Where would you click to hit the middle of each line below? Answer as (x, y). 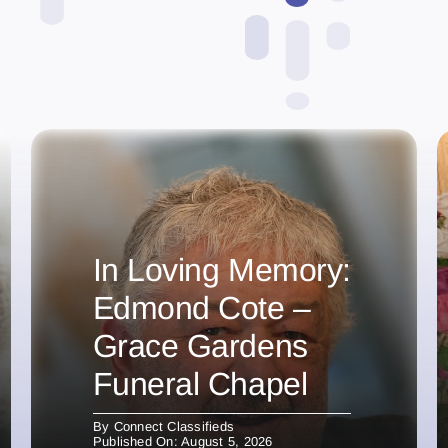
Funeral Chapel (200, 384)
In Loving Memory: (221, 270)
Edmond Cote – (201, 308)
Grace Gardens (200, 346)
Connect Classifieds (174, 427)
